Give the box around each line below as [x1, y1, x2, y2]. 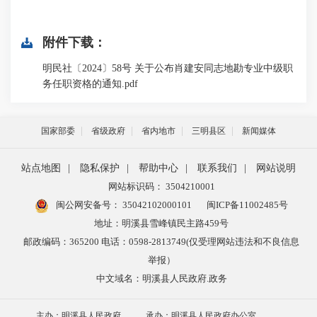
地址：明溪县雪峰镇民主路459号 [94, 218, 229, 229]
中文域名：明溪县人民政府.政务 [96, 273, 227, 284]
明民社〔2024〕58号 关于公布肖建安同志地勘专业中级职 [42, 63, 293, 74]
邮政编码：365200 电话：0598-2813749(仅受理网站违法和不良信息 [23, 236, 299, 247]
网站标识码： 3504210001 [108, 181, 215, 192]
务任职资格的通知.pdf [42, 79, 138, 89]
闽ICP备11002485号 [206, 200, 288, 210]
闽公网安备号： [53, 200, 120, 210]
